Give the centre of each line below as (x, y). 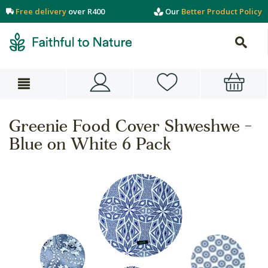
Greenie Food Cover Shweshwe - (130, 128)
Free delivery (41, 11)
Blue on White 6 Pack (90, 146)
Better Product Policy (222, 11)
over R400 (86, 11)
